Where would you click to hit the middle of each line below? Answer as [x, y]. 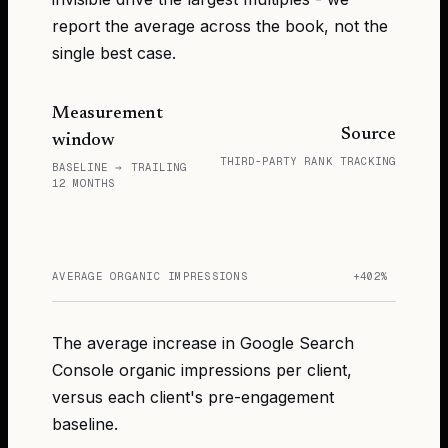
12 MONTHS [84, 182]
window [83, 140]
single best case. [114, 52]
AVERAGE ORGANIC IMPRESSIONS [150, 275]
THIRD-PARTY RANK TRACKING [307, 161]
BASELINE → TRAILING [119, 166]
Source [368, 135]
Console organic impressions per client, [202, 369]
